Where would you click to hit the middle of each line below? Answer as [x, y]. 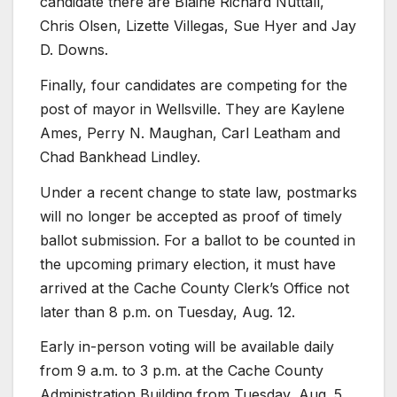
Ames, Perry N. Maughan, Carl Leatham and [190, 132]
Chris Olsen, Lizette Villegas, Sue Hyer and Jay [198, 25]
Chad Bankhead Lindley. [120, 156]
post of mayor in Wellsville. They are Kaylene [192, 109]
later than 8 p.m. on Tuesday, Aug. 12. [167, 311]
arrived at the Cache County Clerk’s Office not [195, 288]
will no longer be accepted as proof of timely [191, 216]
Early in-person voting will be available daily [187, 347]
